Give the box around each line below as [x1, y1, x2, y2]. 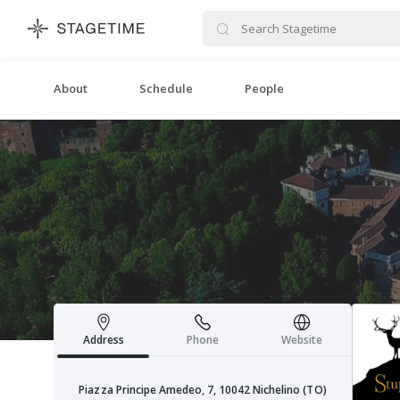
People [245, 80, 285, 96]
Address [82, 332, 124, 347]
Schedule [139, 80, 194, 96]
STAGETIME [303, 12, 384, 31]
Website [281, 332, 323, 347]
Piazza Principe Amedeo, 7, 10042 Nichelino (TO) [79, 382, 327, 397]
